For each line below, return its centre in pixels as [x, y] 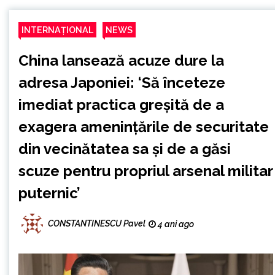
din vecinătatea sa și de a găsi [125, 149]
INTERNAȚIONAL [57, 30]
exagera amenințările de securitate [144, 127]
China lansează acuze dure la [121, 60]
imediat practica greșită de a [121, 105]
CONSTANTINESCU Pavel [97, 224]
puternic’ [49, 193]
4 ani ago [175, 224]
